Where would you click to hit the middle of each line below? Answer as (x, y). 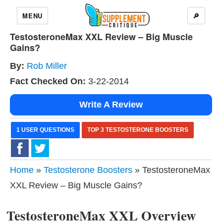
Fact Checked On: (48, 81)
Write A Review (111, 105)
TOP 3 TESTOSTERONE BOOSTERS (138, 130)
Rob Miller (47, 66)
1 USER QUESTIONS (45, 130)
